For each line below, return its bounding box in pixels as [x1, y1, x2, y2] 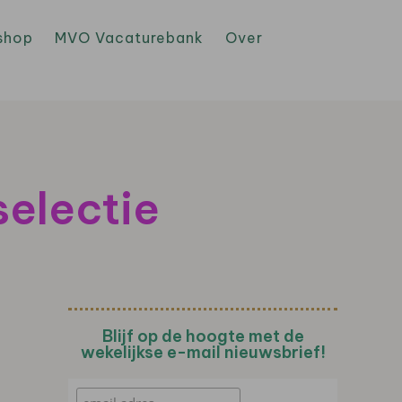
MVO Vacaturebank [55, 29, 204, 47]
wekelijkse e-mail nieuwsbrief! [80, 342, 326, 363]
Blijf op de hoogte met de [101, 326, 304, 346]
